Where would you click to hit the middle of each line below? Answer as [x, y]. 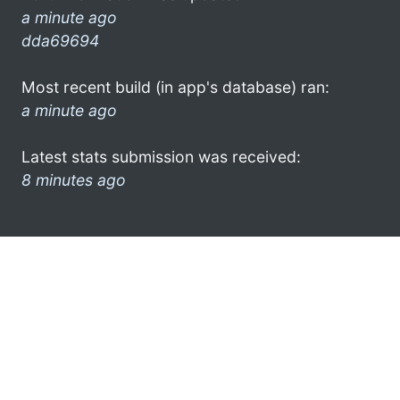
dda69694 [60, 40]
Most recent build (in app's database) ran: [175, 87]
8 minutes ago [74, 179]
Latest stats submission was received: [161, 156]
